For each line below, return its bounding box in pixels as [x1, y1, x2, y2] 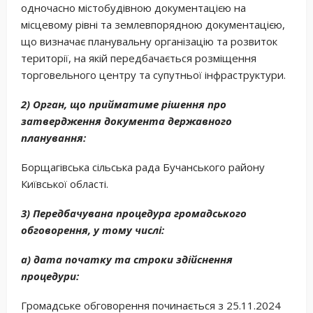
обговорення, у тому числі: [21, 222, 164, 237]
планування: [21, 130, 86, 145]
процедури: [21, 268, 79, 283]
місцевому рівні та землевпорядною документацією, [21, 17, 285, 31]
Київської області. [21, 176, 108, 191]
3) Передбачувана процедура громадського [21, 205, 247, 220]
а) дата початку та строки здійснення [21, 252, 233, 266]
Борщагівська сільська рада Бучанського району [21, 159, 265, 174]
